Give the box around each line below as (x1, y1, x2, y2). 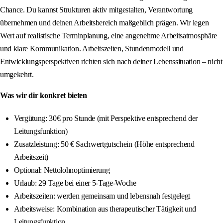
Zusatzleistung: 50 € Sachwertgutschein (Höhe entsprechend (14, 140, 195, 149)
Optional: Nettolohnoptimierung (14, 166, 110, 175)
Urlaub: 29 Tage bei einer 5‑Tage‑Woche (14, 179, 136, 188)
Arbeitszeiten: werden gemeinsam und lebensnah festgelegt (14, 192, 191, 201)
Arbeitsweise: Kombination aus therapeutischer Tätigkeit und (14, 205, 197, 214)
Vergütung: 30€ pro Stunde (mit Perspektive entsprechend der (14, 114, 198, 123)
